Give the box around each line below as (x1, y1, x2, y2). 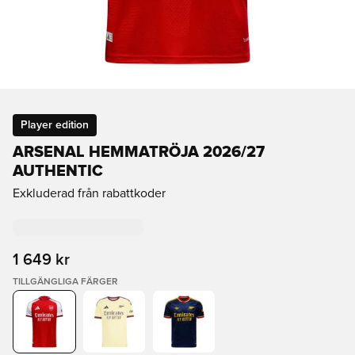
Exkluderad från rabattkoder (13, 187, 166, 200)
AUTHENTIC (13, 163, 103, 179)
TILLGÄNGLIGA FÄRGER (13, 277, 118, 287)
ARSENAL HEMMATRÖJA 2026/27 (13, 144, 265, 160)
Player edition (21, 120, 89, 131)
